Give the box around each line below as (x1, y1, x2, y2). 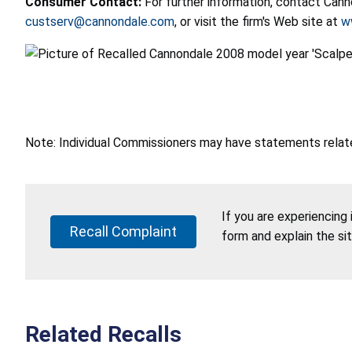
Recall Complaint (70, 222, 177, 240)
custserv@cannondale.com (25, 13, 174, 29)
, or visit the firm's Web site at (174, 13, 341, 29)
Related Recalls (25, 321, 181, 347)
